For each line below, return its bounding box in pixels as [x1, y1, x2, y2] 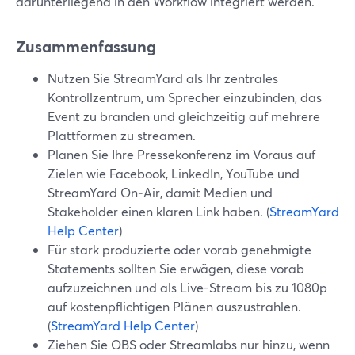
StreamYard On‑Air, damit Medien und [48, 184, 273, 200]
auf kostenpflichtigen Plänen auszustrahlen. [48, 298, 301, 315]
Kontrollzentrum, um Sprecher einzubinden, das [48, 89, 322, 105]
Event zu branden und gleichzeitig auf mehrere [48, 108, 320, 124]
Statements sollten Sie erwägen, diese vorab [48, 260, 304, 277]
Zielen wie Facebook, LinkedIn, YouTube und [48, 165, 300, 181]
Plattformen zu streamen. [48, 127, 196, 143]
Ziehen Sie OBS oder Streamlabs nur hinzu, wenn [48, 336, 330, 353]
